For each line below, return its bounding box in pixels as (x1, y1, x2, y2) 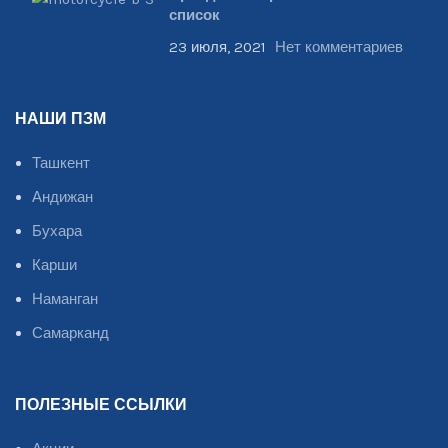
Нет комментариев (275, 38, 403, 57)
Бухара (32, 222, 82, 241)
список (169, 4, 220, 29)
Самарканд (32, 324, 109, 343)
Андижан (32, 188, 93, 207)
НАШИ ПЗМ (15, 107, 106, 134)
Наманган (32, 290, 98, 309)
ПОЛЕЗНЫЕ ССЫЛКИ (15, 393, 187, 420)
